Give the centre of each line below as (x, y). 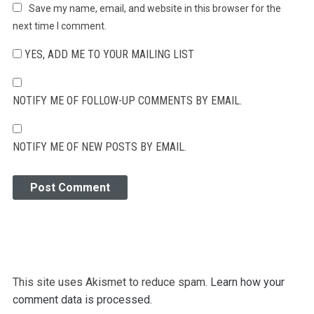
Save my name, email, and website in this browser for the (155, 9)
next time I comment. (59, 26)
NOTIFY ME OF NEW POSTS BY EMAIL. (99, 147)
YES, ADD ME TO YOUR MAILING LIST (108, 55)
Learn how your (247, 282)
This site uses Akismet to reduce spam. (111, 282)
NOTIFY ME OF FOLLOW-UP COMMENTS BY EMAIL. (127, 101)
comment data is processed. (82, 300)
